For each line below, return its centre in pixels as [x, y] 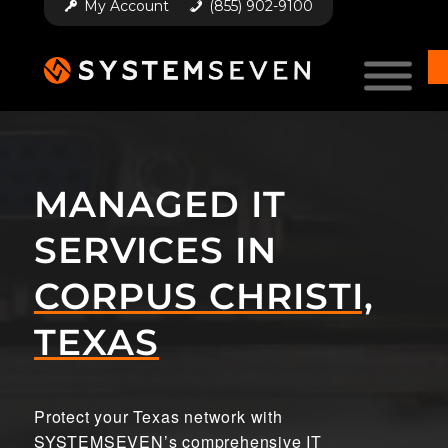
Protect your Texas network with [158, 416]
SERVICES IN [155, 250]
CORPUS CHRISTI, [204, 296]
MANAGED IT [160, 204]
